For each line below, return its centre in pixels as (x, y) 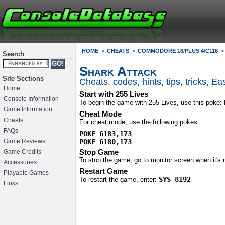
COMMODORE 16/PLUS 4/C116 (178, 51)
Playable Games (26, 173)
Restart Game (103, 171)
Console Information (31, 99)
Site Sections (23, 79)
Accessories (20, 162)
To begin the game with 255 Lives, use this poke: (152, 102)
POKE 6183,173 (105, 133)
